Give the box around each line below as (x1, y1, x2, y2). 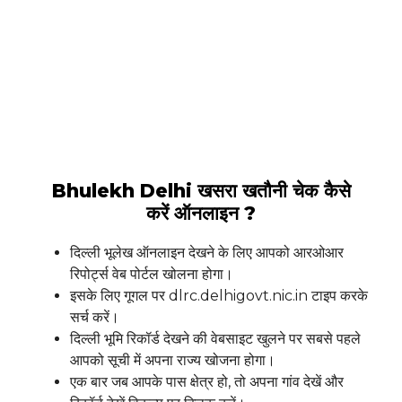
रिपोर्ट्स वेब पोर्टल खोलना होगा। (70, 266, 233, 284)
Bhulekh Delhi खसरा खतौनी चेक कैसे (51, 179, 351, 203)
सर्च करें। (70, 309, 119, 327)
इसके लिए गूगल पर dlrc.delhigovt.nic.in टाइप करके (70, 287, 368, 305)
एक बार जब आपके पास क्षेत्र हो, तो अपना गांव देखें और (70, 373, 344, 391)
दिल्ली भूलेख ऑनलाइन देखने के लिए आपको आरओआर (70, 244, 344, 262)
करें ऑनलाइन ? (146, 202, 256, 225)
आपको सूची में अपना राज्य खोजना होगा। (70, 352, 275, 370)
